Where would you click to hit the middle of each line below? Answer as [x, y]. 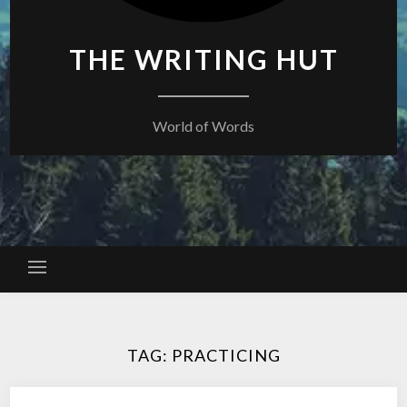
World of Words [203, 126]
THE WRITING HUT [203, 59]
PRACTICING [226, 355]
